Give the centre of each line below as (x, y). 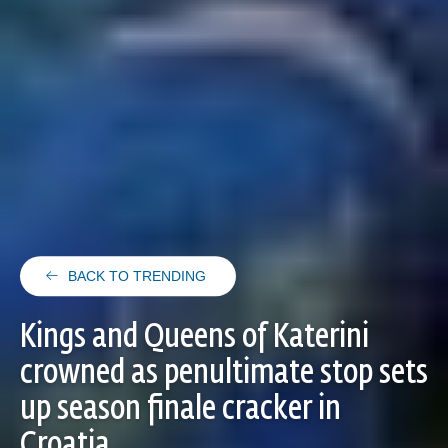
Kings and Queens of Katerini (194, 337)
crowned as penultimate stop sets (224, 373)
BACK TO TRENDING (135, 276)
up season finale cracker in (180, 409)
